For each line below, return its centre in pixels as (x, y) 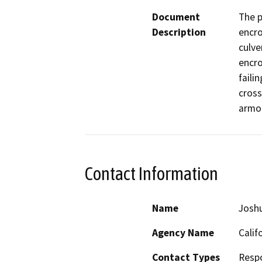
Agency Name (183, 232)
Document (176, 17)
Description (179, 32)
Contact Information (151, 174)
